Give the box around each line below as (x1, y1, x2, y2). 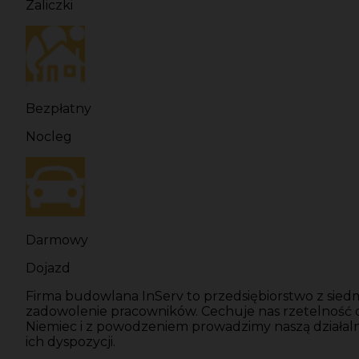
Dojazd (26, 260, 71, 276)
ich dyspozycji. (26, 334, 115, 350)
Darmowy (26, 232, 88, 248)
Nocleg (26, 129, 72, 145)
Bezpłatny (26, 101, 91, 117)
